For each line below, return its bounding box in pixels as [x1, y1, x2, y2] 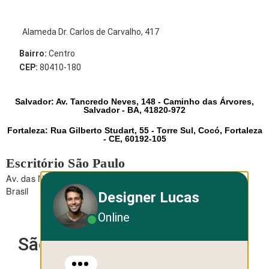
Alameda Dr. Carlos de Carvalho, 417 [22, 26, 159, 37]
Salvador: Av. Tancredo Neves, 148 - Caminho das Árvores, [15, 96, 254, 106]
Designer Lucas [98, 189, 200, 206]
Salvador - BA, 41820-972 [83, 104, 186, 115]
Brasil [6, 184, 29, 197]
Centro [47, 48, 75, 58]
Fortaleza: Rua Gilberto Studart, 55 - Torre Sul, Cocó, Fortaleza [7, 125, 262, 135]
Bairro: [19, 48, 47, 58]
